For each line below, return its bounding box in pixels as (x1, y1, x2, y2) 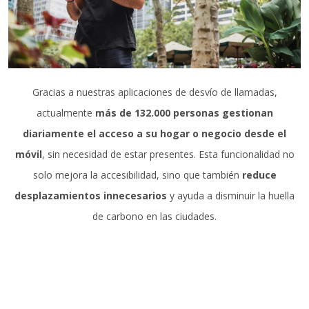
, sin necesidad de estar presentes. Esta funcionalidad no (41, 147, 295, 161)
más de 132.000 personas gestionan (94, 106, 273, 119)
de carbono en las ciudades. (92, 209, 217, 223)
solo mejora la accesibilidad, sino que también (32, 168, 242, 181)
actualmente (36, 106, 95, 119)
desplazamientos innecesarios (14, 188, 167, 202)
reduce (241, 168, 277, 181)
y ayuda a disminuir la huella (167, 188, 295, 202)
